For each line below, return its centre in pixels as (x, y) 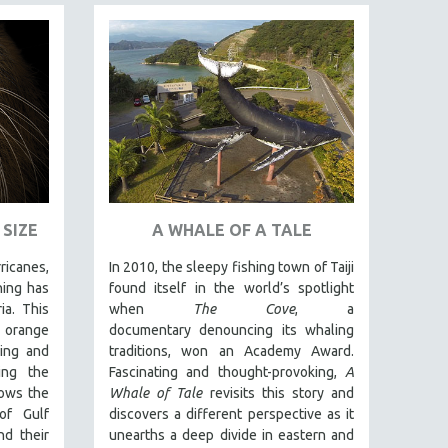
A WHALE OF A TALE (231, 230)
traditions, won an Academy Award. (231, 351)
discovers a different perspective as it (231, 414)
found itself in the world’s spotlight (231, 288)
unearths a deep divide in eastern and (231, 435)
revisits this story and (278, 393)
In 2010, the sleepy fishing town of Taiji (231, 267)
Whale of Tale (156, 393)
